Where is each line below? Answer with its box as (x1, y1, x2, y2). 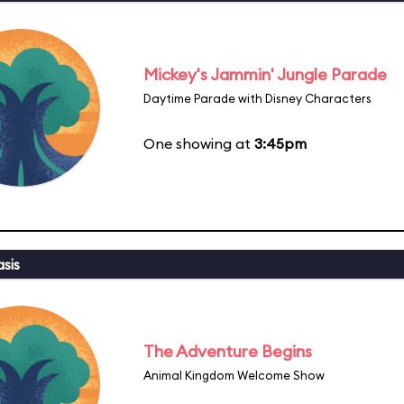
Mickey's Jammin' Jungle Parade (143, 63, 387, 85)
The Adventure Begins (143, 340, 312, 362)
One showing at (143, 133, 254, 152)
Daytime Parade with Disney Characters (143, 90, 372, 106)
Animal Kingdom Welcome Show (143, 367, 325, 382)
